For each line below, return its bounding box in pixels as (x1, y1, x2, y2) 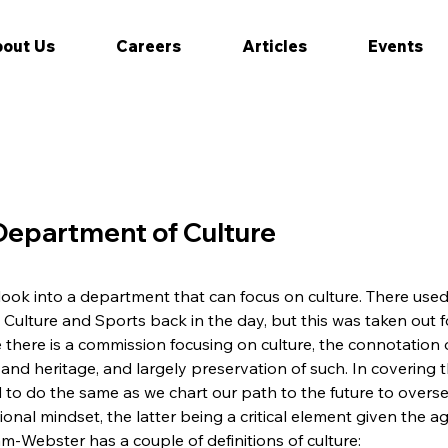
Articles (241, 36, 307, 57)
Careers (115, 36, 181, 57)
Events (367, 36, 423, 57)
